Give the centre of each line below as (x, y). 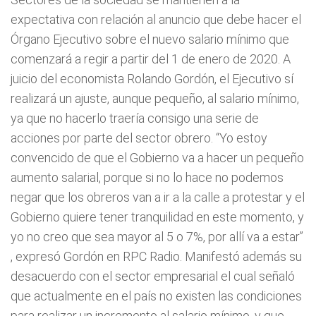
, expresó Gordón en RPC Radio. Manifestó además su (156, 256)
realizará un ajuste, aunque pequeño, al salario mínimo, (155, 98)
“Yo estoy (242, 138)
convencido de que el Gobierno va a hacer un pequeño (157, 158)
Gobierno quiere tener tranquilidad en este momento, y (157, 217)
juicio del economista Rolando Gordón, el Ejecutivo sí (152, 79)
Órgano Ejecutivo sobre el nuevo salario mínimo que (150, 39)
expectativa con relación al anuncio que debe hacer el (156, 19)
